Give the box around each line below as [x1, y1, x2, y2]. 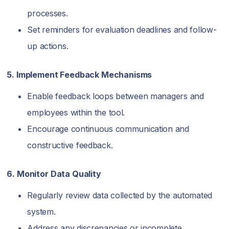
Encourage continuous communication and [27, 124, 189, 134]
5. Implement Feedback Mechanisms [7, 70, 152, 80]
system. [27, 207, 56, 217]
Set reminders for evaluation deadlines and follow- [27, 25, 217, 35]
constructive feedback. [27, 140, 113, 151]
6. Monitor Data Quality [7, 169, 101, 179]
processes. [27, 8, 68, 19]
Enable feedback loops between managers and [27, 91, 204, 102]
